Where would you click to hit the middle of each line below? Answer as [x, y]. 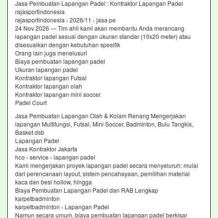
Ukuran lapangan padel [46, 69]
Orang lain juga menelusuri [51, 53]
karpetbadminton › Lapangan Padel [62, 207]
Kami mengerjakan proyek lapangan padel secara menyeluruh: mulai [107, 165]
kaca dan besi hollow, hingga [54, 182]
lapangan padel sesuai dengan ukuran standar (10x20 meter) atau [103, 36]
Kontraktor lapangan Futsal [51, 78]
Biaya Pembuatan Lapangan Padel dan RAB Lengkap [87, 190]
